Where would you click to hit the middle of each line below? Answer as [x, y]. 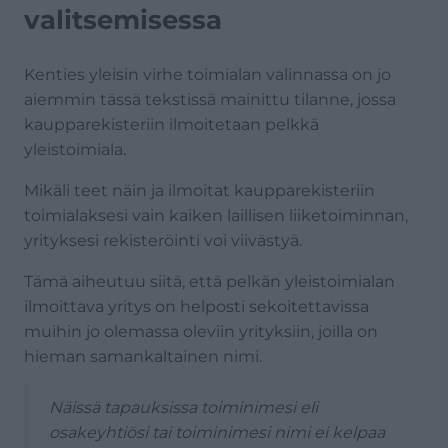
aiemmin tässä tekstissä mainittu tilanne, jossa [210, 99]
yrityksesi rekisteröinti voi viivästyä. [163, 240]
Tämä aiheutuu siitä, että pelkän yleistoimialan [209, 281]
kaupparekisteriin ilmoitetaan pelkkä [171, 124]
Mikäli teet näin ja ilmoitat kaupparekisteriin [199, 190]
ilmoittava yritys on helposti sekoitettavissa [196, 306]
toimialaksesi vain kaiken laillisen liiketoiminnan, [216, 215]
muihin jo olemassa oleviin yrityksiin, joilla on [201, 331]
